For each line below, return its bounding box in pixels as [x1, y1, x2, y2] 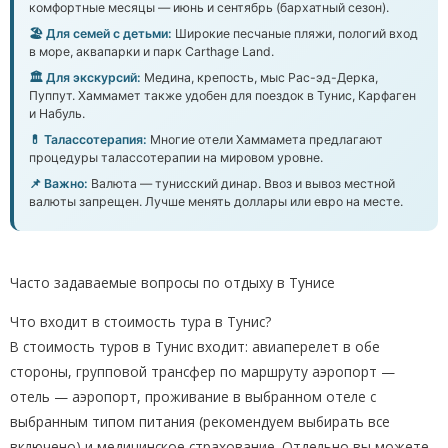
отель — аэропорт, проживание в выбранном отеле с [10, 387, 376, 407]
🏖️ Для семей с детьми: [29, 26, 172, 42]
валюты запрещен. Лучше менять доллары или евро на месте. [29, 194, 403, 210]
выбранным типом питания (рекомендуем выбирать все [10, 412, 390, 432]
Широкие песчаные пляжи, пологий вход [172, 26, 418, 42]
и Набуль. [29, 106, 85, 122]
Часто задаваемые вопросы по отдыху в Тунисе [10, 273, 335, 293]
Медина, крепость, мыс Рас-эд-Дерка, [141, 70, 378, 86]
